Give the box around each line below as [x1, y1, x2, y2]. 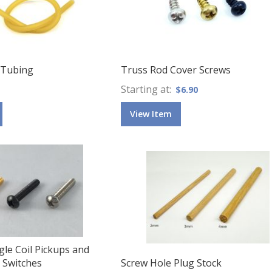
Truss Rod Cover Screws [121, 63, 231, 76]
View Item [130, 107, 172, 120]
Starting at [121, 82, 169, 96]
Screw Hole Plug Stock [121, 256, 222, 270]
